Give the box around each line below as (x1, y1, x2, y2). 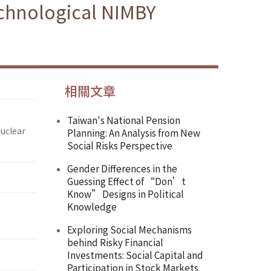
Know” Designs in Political (67, 187, 184, 201)
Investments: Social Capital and (67, 248, 203, 262)
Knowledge (67, 200, 117, 214)
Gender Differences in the (67, 162, 177, 175)
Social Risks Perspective (67, 139, 172, 152)
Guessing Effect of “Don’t (67, 174, 186, 188)
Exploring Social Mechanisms (67, 223, 192, 237)
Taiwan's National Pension (67, 113, 180, 127)
